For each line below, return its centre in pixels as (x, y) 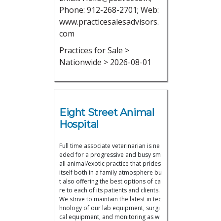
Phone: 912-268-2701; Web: (109, 10)
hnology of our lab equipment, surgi (110, 208)
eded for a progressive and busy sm (110, 155)
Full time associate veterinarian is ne (110, 146)
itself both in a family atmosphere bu (110, 172)
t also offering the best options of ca (110, 181)
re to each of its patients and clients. (110, 190)
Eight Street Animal (107, 112)
